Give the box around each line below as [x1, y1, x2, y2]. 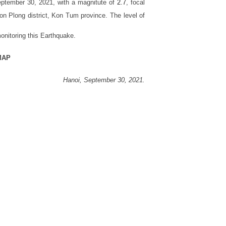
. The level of [105, 12, 145, 20]
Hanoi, [63, 76, 84, 84]
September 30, [84, 76, 129, 84]
